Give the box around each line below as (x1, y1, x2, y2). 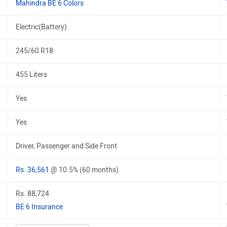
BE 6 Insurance (16, 203, 63, 211)
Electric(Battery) (16, 23, 67, 31)
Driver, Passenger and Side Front (16, 142, 117, 150)
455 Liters (16, 70, 47, 79)
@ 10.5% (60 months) (51, 166, 119, 174)
